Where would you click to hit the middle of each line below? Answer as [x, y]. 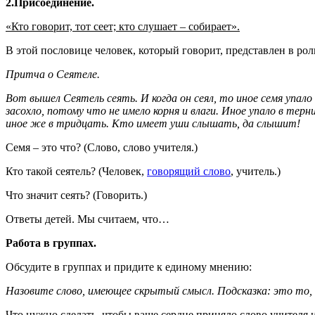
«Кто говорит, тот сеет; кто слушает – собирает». [123, 26]
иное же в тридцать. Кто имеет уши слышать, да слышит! [153, 123]
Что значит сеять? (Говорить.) [76, 195]
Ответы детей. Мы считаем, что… [88, 219]
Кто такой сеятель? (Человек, [76, 171]
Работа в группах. [51, 243]
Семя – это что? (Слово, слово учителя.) [102, 147]
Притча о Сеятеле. [53, 74]
